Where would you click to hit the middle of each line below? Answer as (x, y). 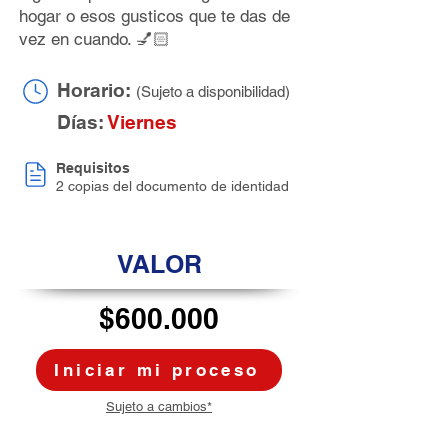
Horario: (96, 90)
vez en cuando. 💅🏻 (94, 39)
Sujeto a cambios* (159, 406)
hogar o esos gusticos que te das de (154, 16)
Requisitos (93, 168)
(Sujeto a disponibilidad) (213, 91)
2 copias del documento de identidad (172, 186)
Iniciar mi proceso (157, 370)
